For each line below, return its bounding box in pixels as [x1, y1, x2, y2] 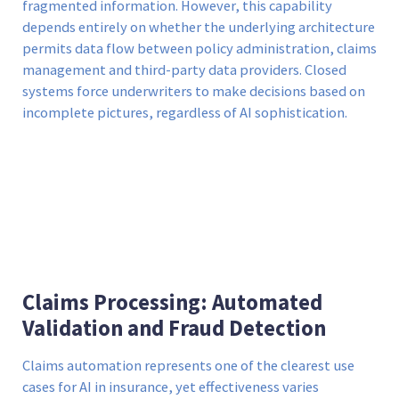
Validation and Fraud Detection [22, 313, 326, 342]
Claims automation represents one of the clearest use [22, 355, 354, 375]
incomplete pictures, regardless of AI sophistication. [22, 102, 347, 122]
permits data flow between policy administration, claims [22, 38, 377, 58]
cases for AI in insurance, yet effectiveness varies [22, 377, 319, 396]
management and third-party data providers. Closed [22, 60, 346, 79]
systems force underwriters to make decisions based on [22, 81, 365, 101]
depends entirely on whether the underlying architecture [22, 17, 375, 37]
